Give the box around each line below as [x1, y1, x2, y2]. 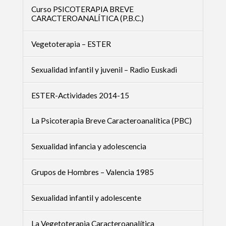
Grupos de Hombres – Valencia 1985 [31, 167, 154, 177]
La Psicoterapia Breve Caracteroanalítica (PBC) [31, 116, 192, 126]
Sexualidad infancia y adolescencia [31, 142, 146, 151]
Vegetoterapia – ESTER [31, 39, 111, 48]
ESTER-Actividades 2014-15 [31, 90, 129, 100]
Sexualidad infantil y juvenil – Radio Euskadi [31, 65, 177, 74]
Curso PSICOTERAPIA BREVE [31, 5, 134, 14]
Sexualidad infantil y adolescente [31, 193, 141, 202]
